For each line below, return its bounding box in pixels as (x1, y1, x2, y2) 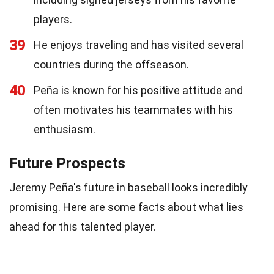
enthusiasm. (34, 122, 95, 136)
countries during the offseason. (34, 57, 189, 71)
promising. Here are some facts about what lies (9, 200, 243, 213)
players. (34, 12, 72, 26)
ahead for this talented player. (9, 220, 156, 233)
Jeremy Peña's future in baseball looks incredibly (9, 180, 248, 194)
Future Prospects (9, 154, 125, 172)
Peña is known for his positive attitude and (34, 83, 243, 97)
